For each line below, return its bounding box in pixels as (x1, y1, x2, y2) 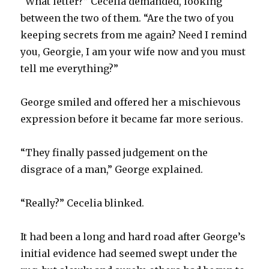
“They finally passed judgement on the (20, 146, 208, 159)
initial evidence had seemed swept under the (20, 247, 238, 259)
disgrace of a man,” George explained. (20, 163, 204, 175)
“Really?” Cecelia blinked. (20, 196, 145, 209)
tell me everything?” (20, 62, 119, 74)
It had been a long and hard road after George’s (20, 230, 246, 243)
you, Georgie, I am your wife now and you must (20, 45, 246, 58)
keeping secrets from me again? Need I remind (20, 28, 247, 41)
